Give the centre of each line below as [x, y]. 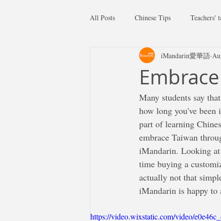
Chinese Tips [153, 17]
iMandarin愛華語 [185, 55]
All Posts [102, 17]
